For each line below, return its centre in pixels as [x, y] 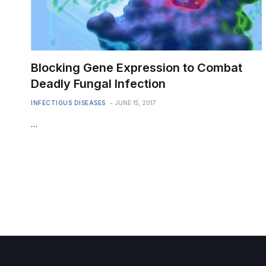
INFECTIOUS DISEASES [68, 102]
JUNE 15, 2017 [135, 102]
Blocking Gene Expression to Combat [137, 67]
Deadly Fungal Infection [98, 83]
